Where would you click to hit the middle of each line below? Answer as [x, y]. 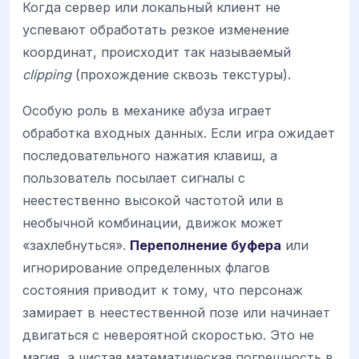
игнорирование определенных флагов [146, 267]
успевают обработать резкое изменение [156, 30]
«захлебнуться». [76, 245]
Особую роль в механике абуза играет [147, 110]
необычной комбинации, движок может [153, 222]
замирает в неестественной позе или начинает [176, 312]
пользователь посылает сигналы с [134, 177]
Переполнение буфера [206, 245]
